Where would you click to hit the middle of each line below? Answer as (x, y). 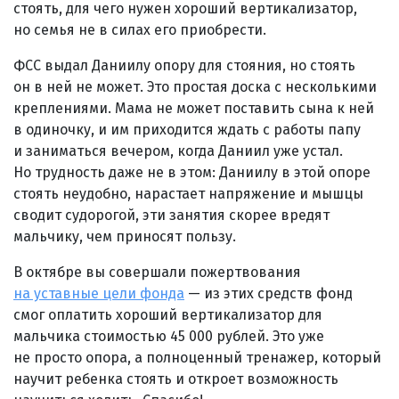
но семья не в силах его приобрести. (140, 29)
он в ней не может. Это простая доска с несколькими (195, 86)
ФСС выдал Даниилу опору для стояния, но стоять (184, 65)
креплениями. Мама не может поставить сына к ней (194, 108)
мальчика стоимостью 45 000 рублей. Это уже (169, 336)
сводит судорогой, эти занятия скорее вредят (171, 215)
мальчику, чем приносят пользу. (125, 236)
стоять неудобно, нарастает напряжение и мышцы (188, 193)
